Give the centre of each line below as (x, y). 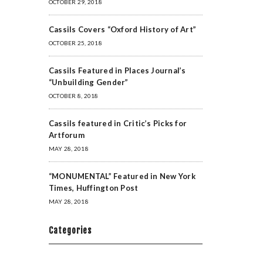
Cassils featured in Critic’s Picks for (118, 123)
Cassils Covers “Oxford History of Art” (122, 29)
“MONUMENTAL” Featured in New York (122, 176)
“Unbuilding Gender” (88, 82)
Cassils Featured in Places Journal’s (117, 70)
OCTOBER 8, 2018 (73, 96)
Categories (70, 230)
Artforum (66, 135)
